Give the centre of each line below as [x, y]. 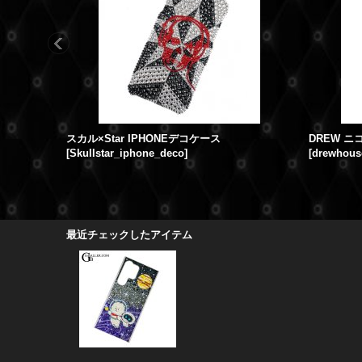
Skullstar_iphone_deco [127, 153]
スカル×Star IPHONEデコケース [143, 139]
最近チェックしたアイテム [129, 235]
